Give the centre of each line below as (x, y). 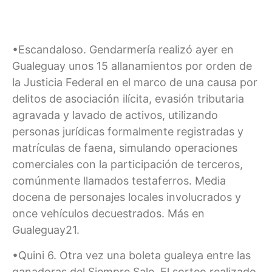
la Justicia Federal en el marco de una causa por (135, 83)
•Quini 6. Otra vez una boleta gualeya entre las (131, 255)
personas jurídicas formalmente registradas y (128, 132)
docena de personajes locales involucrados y (127, 197)
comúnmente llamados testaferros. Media (119, 181)
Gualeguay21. (46, 230)
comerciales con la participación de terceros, (127, 165)
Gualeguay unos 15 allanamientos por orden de (132, 66)
